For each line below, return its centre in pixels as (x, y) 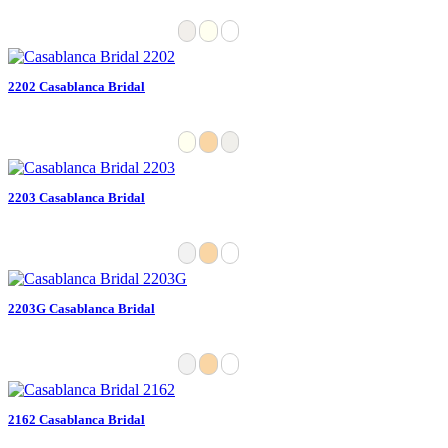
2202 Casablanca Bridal (76, 86)
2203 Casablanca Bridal (76, 197)
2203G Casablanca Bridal (81, 308)
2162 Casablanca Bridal (76, 419)
